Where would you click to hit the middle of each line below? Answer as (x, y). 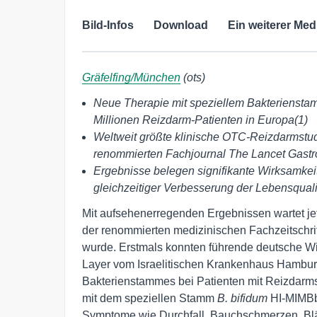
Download (181, 25)
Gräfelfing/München (131, 78)
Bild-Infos (108, 25)
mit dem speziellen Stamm (150, 299)
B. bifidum (242, 299)
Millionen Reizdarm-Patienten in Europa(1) (201, 120)
